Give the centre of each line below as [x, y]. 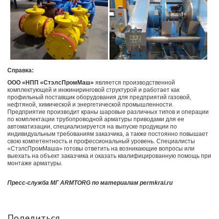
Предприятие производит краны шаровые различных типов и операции [108, 112]
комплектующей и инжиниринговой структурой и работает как [93, 90]
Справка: [21, 70]
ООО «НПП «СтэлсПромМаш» [51, 82]
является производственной [135, 82]
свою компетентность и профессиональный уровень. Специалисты [101, 141]
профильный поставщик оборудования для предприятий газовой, [99, 97]
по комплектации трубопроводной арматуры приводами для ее [96, 119]
